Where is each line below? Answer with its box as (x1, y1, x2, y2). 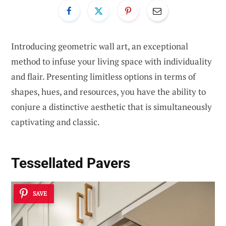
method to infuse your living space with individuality (11, 55, 212, 67)
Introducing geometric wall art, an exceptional (11, 40, 188, 52)
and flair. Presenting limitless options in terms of (11, 70, 196, 82)
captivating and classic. (11, 116, 100, 128)
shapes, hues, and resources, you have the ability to (11, 85, 206, 97)
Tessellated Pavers (11, 155, 130, 172)
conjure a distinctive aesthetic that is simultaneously (11, 100, 212, 112)
